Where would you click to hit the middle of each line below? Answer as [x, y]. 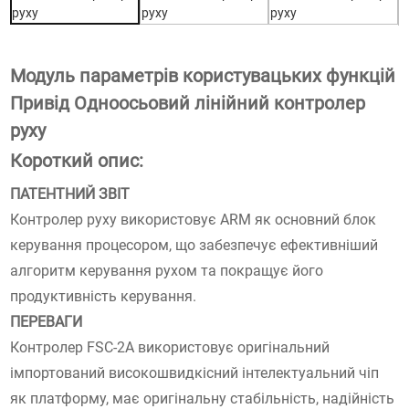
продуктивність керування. [104, 296]
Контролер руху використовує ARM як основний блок [194, 219]
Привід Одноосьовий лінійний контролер [188, 103]
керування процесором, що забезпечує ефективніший [194, 245]
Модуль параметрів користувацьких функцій [203, 75]
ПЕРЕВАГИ [47, 321]
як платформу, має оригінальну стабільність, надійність [203, 398]
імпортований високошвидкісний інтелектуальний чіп [195, 372]
